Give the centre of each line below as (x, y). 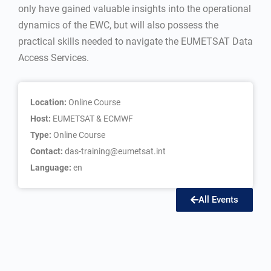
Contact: (47, 151)
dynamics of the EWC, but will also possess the (118, 25)
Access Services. (54, 58)
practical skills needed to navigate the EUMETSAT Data (135, 41)
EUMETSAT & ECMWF (93, 119)
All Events (218, 200)
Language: (52, 168)
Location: (49, 102)
